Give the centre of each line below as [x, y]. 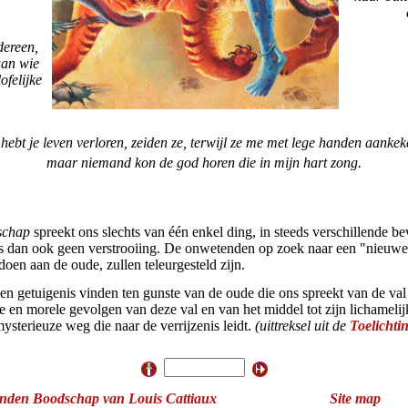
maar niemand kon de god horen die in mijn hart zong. [204, 163]
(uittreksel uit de [302, 326]
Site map [355, 398]
